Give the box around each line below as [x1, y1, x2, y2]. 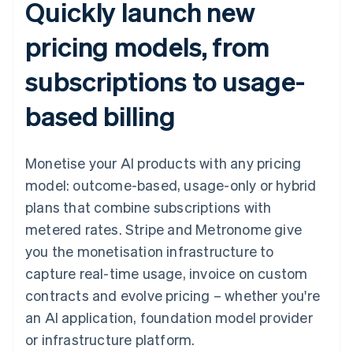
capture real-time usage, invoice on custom [25, 264, 308, 283]
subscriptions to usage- [25, 64, 305, 98]
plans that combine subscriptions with [25, 198, 272, 217]
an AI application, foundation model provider [25, 308, 313, 327]
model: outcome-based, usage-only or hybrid [25, 176, 317, 195]
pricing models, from [25, 29, 269, 64]
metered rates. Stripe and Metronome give [25, 220, 303, 239]
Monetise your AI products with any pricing [25, 154, 302, 173]
